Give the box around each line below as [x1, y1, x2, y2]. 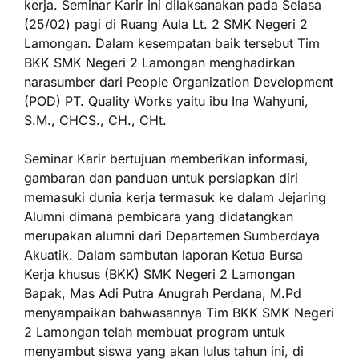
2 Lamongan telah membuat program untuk [24, 324, 285, 340]
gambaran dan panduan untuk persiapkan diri [24, 170, 298, 186]
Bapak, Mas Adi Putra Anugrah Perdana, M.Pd [24, 285, 301, 301]
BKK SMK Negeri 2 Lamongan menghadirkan [24, 54, 295, 71]
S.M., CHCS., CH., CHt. [24, 112, 167, 128]
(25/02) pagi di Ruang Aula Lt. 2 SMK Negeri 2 [24, 16, 308, 32]
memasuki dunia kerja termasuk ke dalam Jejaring [24, 189, 326, 205]
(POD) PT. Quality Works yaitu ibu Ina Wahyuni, [24, 93, 309, 109]
